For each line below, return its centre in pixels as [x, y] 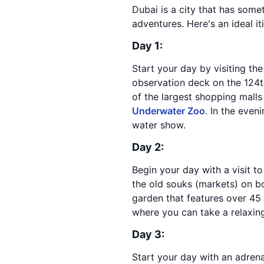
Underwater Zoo [169, 111]
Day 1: [147, 46]
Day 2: [148, 147]
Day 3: [148, 234]
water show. [159, 125]
